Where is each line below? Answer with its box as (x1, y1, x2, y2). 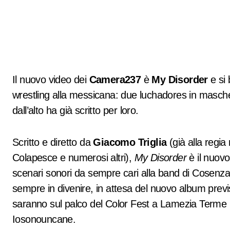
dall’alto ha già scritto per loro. (12, 105, 139, 116)
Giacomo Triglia (93, 137, 167, 148)
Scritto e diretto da (12, 137, 93, 148)
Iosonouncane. (12, 214, 76, 225)
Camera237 (89, 74, 141, 85)
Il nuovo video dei (12, 74, 89, 85)
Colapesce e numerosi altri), (12, 152, 135, 163)
